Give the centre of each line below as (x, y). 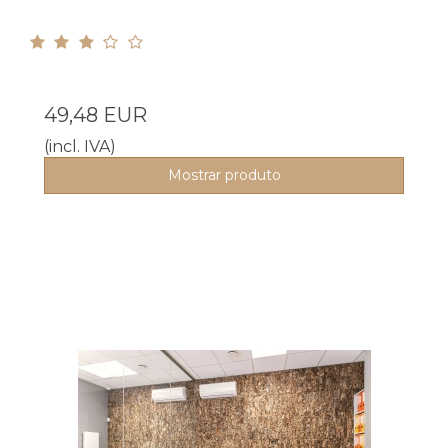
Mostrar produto (224, 174)
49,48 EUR (95, 114)
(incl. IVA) (80, 146)
